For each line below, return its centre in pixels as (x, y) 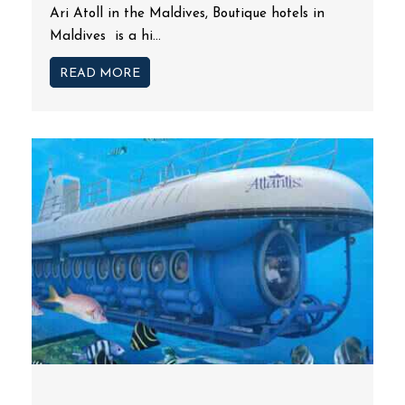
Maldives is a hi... (105, 37)
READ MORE (100, 74)
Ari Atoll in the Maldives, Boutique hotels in (187, 14)
